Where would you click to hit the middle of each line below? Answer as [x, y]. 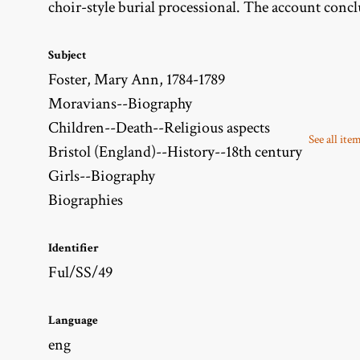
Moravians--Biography [120, 103]
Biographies [86, 200]
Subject [67, 55]
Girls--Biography [102, 176]
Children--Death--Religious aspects [159, 127]
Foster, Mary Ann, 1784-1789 [137, 79]
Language [73, 320]
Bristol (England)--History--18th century [175, 151]
